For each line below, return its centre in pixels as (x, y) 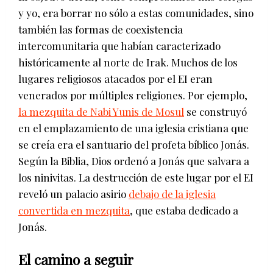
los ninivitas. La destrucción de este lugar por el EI (136, 177)
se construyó (215, 111)
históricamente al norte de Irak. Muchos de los (128, 62)
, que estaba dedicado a (184, 210)
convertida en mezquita (74, 210)
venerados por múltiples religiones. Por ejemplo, (133, 95)
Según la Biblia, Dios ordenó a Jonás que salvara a (134, 161)
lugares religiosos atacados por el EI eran (115, 78)
